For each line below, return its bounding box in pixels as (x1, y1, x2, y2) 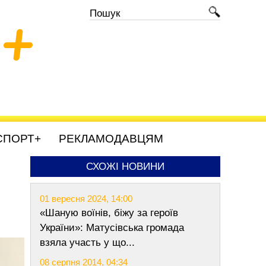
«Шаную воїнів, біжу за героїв (40, 207, 178, 218)
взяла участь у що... (40, 237, 135, 248)
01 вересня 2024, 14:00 (40, 194, 132, 204)
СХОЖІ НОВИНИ (86, 161, 164, 172)
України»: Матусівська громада (40, 222, 184, 233)
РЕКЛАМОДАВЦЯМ (59, 132, 163, 145)
